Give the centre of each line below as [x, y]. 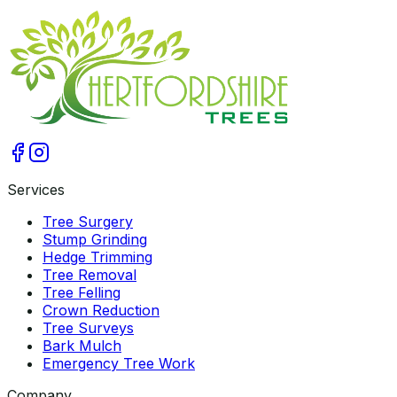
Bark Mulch [82, 346]
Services [36, 190]
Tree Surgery [88, 222]
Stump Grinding [95, 240]
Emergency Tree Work [119, 364]
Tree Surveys [88, 328]
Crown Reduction [101, 311]
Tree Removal [90, 275]
